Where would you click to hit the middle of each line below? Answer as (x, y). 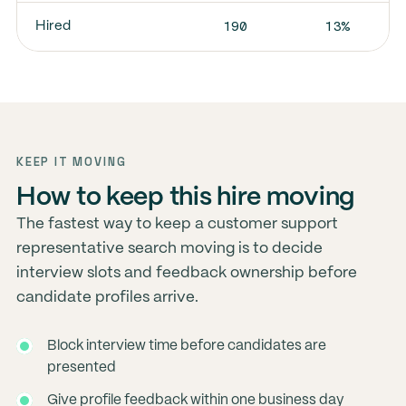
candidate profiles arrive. (107, 297)
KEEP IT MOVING (71, 162)
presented (81, 367)
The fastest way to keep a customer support (177, 224)
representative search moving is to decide (169, 248)
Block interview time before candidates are (186, 346)
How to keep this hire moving (185, 198)
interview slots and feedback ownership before (186, 273)
